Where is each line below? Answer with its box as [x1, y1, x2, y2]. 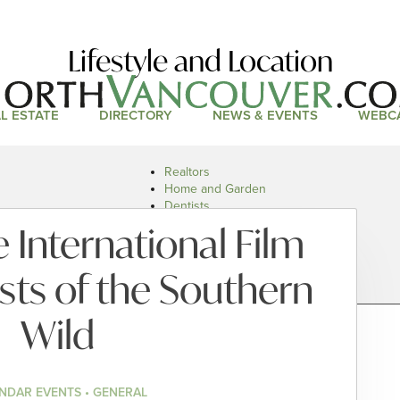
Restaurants [164, 232, 230, 247]
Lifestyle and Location [67, 42, 333, 80]
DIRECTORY [98, 107, 172, 124]
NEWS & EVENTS [212, 107, 318, 124]
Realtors [164, 164, 210, 179]
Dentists [164, 198, 210, 213]
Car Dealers [164, 249, 229, 264]
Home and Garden [164, 181, 266, 196]
